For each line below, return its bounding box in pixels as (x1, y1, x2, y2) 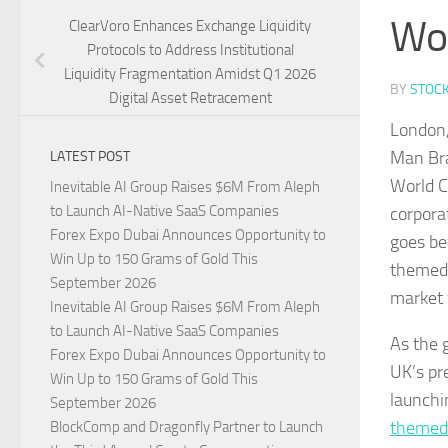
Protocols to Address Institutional (86, 40, 294, 59)
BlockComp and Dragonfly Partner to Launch (50, 418, 323, 437)
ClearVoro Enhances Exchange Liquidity (69, 16, 311, 35)
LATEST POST (50, 148, 130, 166)
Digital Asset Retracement (108, 88, 272, 107)
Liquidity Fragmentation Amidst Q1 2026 (64, 64, 316, 83)
